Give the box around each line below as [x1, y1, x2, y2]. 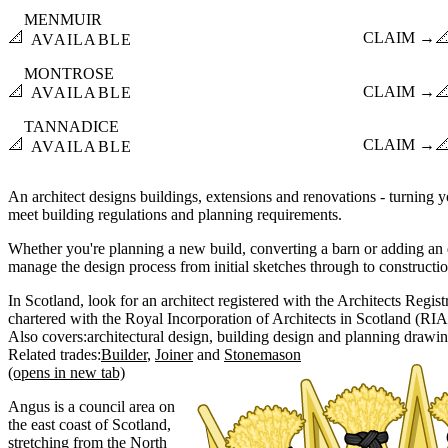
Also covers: [8, 327, 87, 345]
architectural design [87, 327, 209, 345]
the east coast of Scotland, [8, 415, 171, 433]
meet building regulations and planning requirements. [8, 205, 342, 223]
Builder [101, 345, 147, 363]
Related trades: [8, 345, 101, 363]
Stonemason [224, 345, 301, 363]
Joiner [155, 345, 193, 363]
